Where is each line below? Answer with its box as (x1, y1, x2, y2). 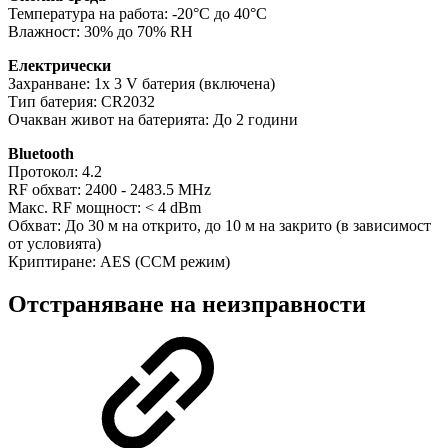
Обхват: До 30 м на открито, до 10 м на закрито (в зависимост (8, 217, 431, 235)
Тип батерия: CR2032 (8, 93, 155, 111)
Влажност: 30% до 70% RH (8, 23, 193, 41)
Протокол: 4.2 (8, 163, 102, 181)
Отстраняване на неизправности (8, 291, 366, 318)
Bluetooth (8, 145, 74, 163)
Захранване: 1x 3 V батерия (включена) (8, 75, 275, 93)
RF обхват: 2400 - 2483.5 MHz (8, 181, 211, 199)
